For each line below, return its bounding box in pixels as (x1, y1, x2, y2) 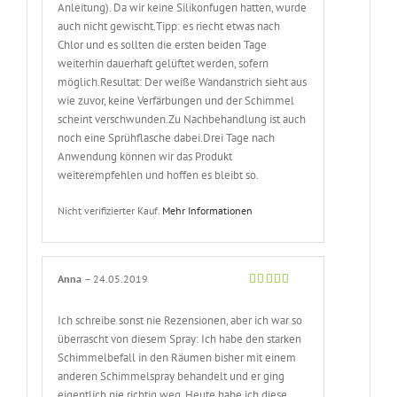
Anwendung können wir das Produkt (58, 149, 233, 165)
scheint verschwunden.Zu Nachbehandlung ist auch (58, 112, 307, 128)
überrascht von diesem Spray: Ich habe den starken (58, 331, 302, 346)
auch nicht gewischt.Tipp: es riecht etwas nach (58, 19, 281, 35)
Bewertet (248, 289, 292, 303)
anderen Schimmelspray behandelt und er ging (58, 368, 285, 384)
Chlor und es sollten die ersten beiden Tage (58, 37, 268, 53)
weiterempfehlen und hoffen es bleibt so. (58, 167, 260, 183)
